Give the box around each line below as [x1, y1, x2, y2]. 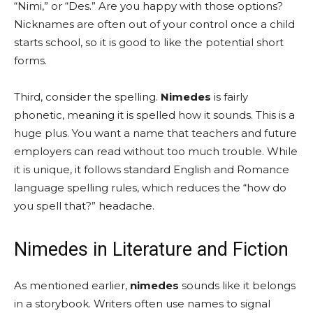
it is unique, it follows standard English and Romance [14, 162, 289, 176]
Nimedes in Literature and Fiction [14, 238, 289, 261]
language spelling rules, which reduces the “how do [14, 180, 286, 194]
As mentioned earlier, [14, 278, 130, 292]
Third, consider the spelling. [14, 89, 161, 103]
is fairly [211, 89, 248, 103]
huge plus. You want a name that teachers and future [14, 126, 297, 140]
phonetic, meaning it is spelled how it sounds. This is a [14, 108, 295, 122]
